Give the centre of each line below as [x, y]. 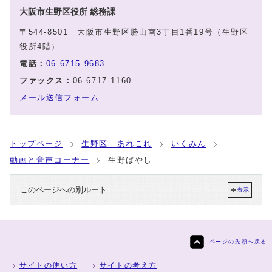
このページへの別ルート [63, 190]
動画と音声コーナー [50, 160]
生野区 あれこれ [117, 144]
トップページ [36, 144]
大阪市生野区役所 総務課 [72, 12]
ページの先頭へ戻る [238, 242]
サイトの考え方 [128, 266]
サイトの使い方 [49, 266]
